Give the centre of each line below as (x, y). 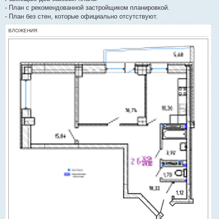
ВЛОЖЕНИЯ (23, 31)
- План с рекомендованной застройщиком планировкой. (87, 8)
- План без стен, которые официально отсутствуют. (81, 17)
